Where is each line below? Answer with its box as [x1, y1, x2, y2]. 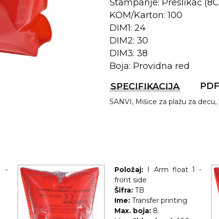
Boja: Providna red [109, 61, 190, 71]
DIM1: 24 [109, 22, 146, 33]
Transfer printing [131, 196, 187, 205]
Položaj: [114, 165, 143, 174]
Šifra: [114, 186, 133, 195]
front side [114, 175, 147, 184]
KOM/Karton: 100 [109, 10, 182, 21]
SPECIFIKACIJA [110, 81, 179, 92]
